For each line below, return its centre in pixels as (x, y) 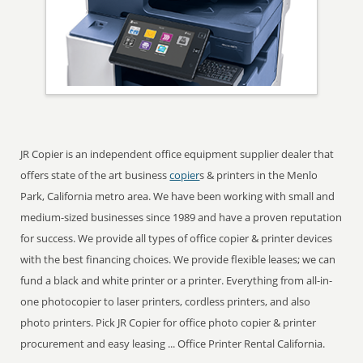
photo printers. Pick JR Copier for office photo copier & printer (169, 322)
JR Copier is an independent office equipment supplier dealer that (177, 154)
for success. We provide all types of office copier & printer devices (177, 238)
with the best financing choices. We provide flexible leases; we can (178, 259)
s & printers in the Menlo (259, 175)
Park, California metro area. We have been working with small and (178, 196)
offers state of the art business (95, 175)
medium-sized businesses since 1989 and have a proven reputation (181, 217)
